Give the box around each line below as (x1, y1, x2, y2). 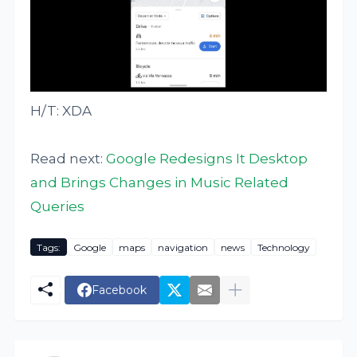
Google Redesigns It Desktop (106, 151, 308, 167)
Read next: (30, 151, 107, 167)
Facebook (92, 282, 147, 297)
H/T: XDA (30, 103, 92, 120)
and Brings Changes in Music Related (30, 175, 289, 191)
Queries (30, 198, 85, 215)
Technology (257, 241, 311, 253)
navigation (158, 241, 209, 253)
